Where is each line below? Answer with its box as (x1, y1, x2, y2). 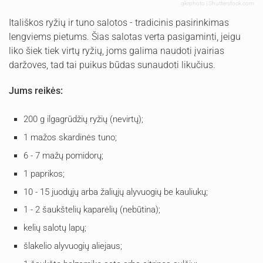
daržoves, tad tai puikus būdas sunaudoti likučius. (9, 59, 215, 71)
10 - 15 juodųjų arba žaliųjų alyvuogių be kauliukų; (23, 186, 208, 197)
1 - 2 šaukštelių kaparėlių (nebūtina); (23, 204, 160, 215)
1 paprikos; (23, 168, 65, 179)
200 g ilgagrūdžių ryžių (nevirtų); (23, 114, 143, 125)
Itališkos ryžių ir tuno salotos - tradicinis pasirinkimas (9, 17, 229, 29)
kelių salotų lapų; (23, 222, 86, 234)
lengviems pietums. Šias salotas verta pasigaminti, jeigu (9, 31, 241, 43)
